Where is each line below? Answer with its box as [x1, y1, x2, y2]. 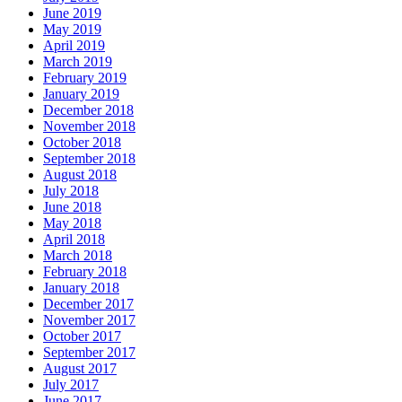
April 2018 [43, 231, 105, 247]
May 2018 [43, 214, 101, 231]
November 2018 [43, 118, 135, 134]
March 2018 [43, 247, 112, 263]
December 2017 [43, 295, 134, 311]
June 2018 [43, 198, 101, 214]
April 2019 [43, 37, 105, 53]
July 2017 [43, 376, 99, 392]
